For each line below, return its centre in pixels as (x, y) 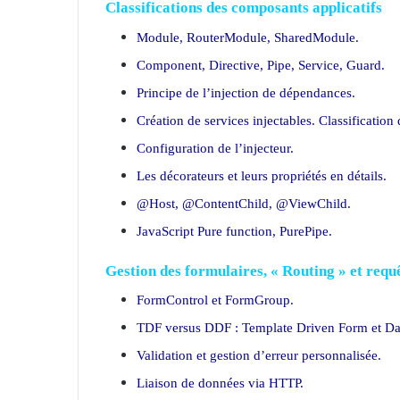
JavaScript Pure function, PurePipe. (234, 231)
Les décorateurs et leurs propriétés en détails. (262, 175)
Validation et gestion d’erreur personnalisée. (259, 355)
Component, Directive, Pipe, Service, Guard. (261, 65)
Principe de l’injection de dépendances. (246, 92)
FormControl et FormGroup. (215, 300)
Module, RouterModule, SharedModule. (248, 37)
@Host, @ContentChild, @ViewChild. (244, 203)
